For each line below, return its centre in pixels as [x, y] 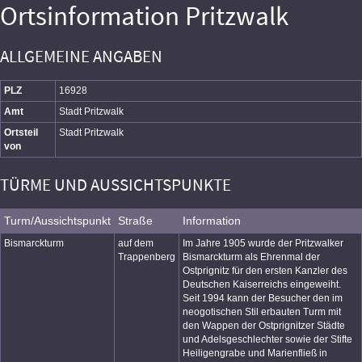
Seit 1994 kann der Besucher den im [263, 298]
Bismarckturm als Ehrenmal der [251, 257]
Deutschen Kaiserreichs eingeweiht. [262, 284]
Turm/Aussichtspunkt [57, 221]
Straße [135, 221]
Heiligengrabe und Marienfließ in [255, 353]
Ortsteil [21, 133]
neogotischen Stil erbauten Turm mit [262, 312]
